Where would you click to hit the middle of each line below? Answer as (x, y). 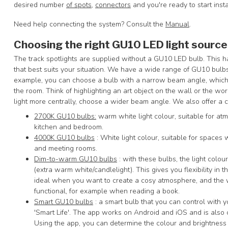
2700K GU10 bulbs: (65, 117)
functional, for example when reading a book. (107, 191)
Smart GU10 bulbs (64, 202)
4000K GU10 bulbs (64, 138)
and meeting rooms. (67, 149)
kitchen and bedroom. (69, 127)
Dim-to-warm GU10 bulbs (76, 159)
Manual (177, 24)
